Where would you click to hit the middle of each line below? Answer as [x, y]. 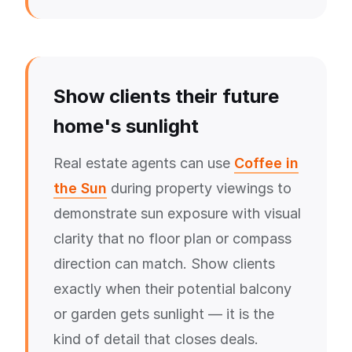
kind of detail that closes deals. [156, 339]
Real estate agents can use [144, 163]
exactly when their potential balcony [172, 289]
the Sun [80, 188]
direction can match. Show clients [164, 264]
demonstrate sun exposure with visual [177, 213]
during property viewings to [199, 188]
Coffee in [266, 163]
